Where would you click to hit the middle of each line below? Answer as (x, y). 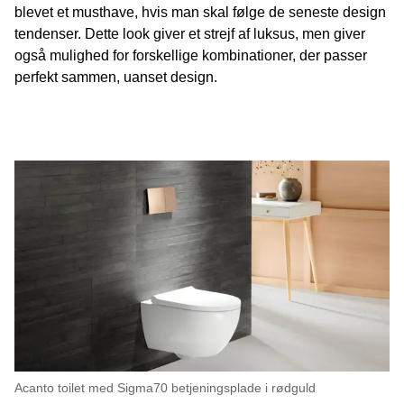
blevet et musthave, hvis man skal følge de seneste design (200, 12)
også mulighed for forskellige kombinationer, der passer (191, 55)
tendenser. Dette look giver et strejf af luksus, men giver (190, 34)
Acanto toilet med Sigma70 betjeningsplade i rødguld (165, 388)
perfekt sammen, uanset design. (116, 77)
